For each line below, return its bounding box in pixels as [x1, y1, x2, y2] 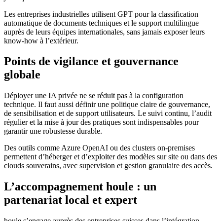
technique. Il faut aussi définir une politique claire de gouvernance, [4, 100, 210, 109]
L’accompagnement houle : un [4, 180, 156, 193]
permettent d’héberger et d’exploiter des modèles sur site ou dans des [4, 152, 217, 161]
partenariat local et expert [4, 193, 137, 207]
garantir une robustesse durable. [4, 127, 102, 136]
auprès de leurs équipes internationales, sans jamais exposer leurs [4, 27, 205, 36]
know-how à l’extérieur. [4, 36, 78, 45]
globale [4, 68, 40, 81]
